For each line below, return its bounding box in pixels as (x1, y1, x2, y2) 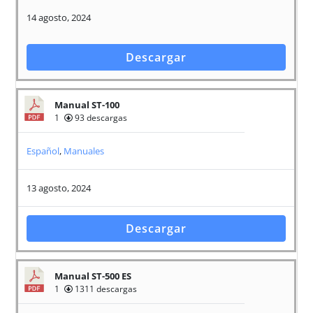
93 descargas (73, 112, 128, 124)
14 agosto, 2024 (27, 11, 92, 24)
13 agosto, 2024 (27, 182, 92, 195)
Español (27, 145, 60, 158)
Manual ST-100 (54, 99, 120, 112)
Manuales (64, 145, 105, 158)
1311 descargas (73, 283, 138, 296)
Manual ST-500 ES (54, 270, 132, 283)
